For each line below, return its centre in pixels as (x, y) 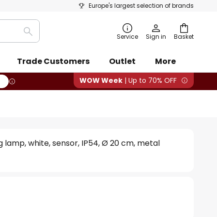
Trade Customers (53, 61)
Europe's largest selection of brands (141, 6)
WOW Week (101, 80)
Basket (184, 37)
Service (127, 37)
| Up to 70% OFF (150, 80)
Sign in (156, 37)
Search (41, 37)
